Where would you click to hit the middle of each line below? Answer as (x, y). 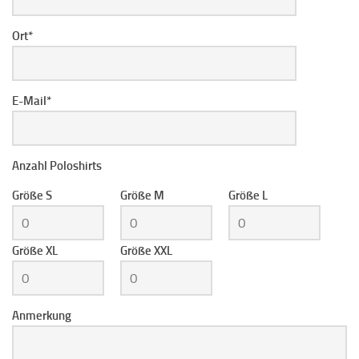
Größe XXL (146, 251)
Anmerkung (42, 316)
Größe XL (35, 251)
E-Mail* (32, 101)
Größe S (32, 196)
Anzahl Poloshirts (57, 166)
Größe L (248, 196)
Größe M (142, 196)
